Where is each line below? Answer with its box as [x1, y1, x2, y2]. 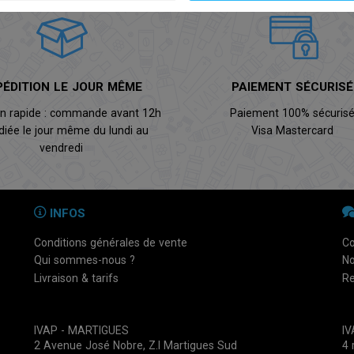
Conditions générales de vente [33, 235, 187, 249]
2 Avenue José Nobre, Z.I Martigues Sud [33, 338, 237, 352]
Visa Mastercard [251, 124, 334, 137]
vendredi [40, 141, 84, 155]
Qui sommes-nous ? [33, 254, 135, 267]
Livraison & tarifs [33, 271, 119, 284]
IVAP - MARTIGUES [33, 323, 129, 337]
